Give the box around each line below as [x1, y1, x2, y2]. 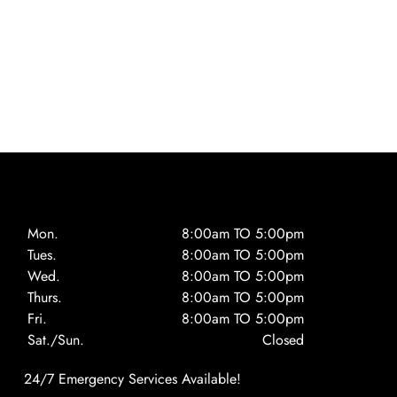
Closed [261, 330, 304, 350]
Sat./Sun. [27, 330, 84, 350]
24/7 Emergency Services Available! [23, 369, 241, 389]
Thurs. [27, 287, 62, 307]
